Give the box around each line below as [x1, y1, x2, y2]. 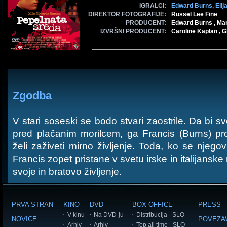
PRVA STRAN [12, 201, 53, 208]
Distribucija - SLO [136, 211, 184, 218]
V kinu [67, 211, 85, 218]
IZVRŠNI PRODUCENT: [100, 28, 166, 35]
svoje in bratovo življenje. [13, 166, 122, 177]
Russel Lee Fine [171, 11, 217, 18]
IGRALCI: [139, 2, 166, 9]
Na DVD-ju [94, 211, 124, 218]
